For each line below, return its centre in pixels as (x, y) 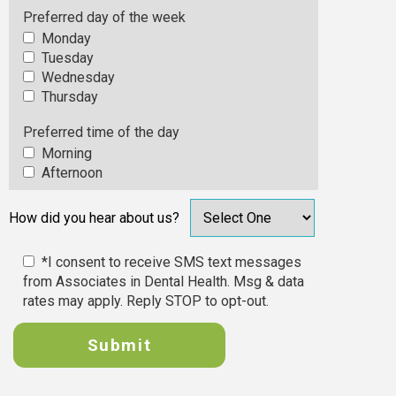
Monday (65, 38)
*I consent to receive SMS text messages (170, 262)
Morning (65, 153)
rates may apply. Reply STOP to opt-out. (146, 301)
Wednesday (76, 77)
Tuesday (66, 58)
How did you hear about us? (94, 218)
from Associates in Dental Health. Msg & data (164, 282)
